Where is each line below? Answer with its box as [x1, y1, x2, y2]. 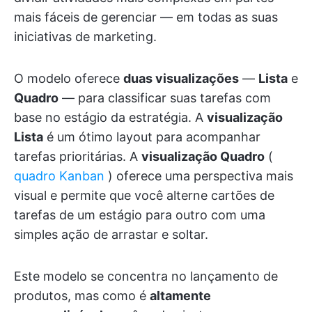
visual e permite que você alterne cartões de [14, 188, 274, 203]
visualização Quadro [141, 149, 265, 164]
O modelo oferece [14, 71, 123, 86]
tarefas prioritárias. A [14, 149, 141, 164]
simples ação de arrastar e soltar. [14, 227, 208, 242]
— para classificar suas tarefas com [58, 91, 271, 106]
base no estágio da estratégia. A [14, 110, 207, 125]
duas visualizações [123, 71, 239, 86]
